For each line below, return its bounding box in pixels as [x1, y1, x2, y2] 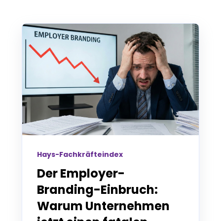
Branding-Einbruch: [37, 181, 158, 198]
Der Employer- [37, 165, 125, 182]
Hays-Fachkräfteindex [37, 149, 123, 159]
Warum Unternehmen [37, 197, 170, 214]
